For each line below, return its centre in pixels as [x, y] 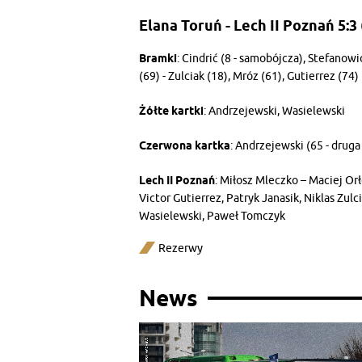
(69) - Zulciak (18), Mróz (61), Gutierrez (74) [249, 76]
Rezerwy [181, 248]
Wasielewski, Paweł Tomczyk [212, 216]
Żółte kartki [171, 110]
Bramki [158, 58]
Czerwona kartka [185, 145]
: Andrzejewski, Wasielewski [274, 111]
